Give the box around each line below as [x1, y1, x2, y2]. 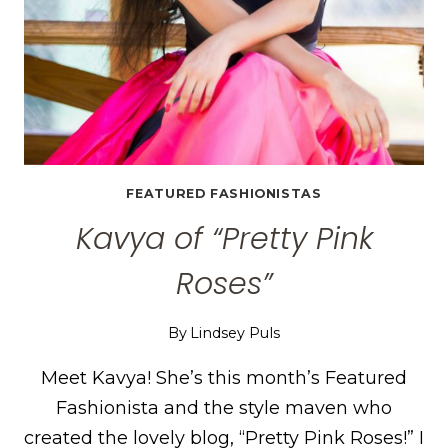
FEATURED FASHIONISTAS [126, 185, 322, 201]
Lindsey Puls [190, 323, 281, 342]
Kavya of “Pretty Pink [75, 217, 373, 260]
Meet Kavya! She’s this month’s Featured [41, 366, 407, 389]
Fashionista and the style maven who [56, 396, 392, 419]
